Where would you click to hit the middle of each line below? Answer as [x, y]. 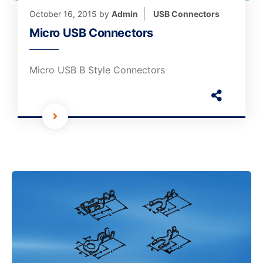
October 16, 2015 [63, 14]
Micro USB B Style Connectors [97, 70]
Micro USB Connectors [91, 33]
